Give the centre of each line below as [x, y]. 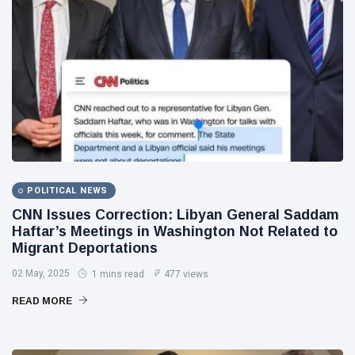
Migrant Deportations [85, 248]
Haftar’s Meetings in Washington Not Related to [175, 231]
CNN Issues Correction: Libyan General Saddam [176, 215]
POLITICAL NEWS [68, 191]
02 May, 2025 [41, 273]
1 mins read [117, 274]
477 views [186, 274]
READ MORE [43, 301]
